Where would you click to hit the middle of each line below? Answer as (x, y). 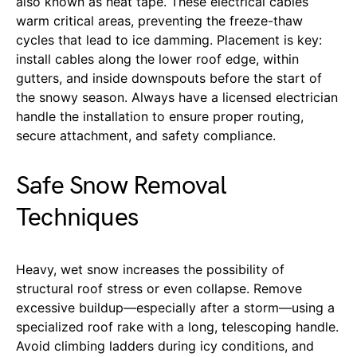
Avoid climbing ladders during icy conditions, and (165, 345)
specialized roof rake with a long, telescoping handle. (177, 326)
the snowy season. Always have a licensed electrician (177, 97)
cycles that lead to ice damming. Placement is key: (169, 39)
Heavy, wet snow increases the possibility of (150, 269)
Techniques (77, 218)
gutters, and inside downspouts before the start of (169, 78)
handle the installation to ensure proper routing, (160, 116)
